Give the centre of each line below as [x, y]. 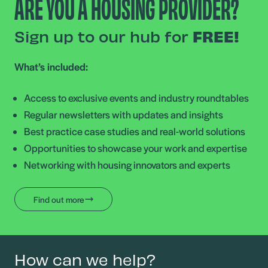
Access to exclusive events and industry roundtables [136, 97]
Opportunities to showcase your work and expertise [135, 147]
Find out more [59, 199]
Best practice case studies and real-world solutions [135, 131]
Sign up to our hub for [103, 36]
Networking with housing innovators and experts [127, 164]
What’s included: [51, 66]
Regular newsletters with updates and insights [124, 114]
